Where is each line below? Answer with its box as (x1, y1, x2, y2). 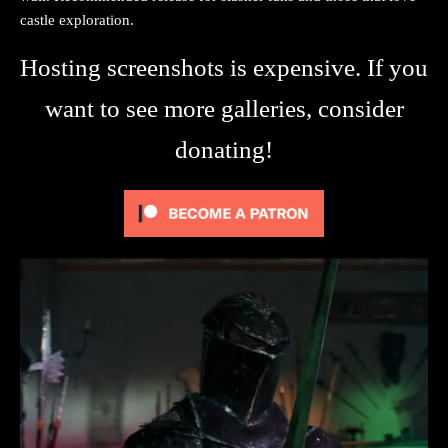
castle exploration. (20, 12, 134, 29)
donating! (175, 136, 273, 164)
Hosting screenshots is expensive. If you (20, 54, 428, 82)
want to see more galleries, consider (44, 95, 404, 123)
